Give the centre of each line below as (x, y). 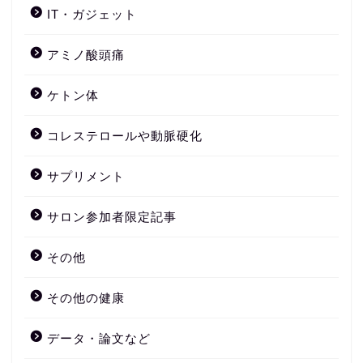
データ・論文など (99, 339)
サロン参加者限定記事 (112, 217)
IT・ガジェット (92, 15)
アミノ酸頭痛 (86, 55)
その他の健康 (86, 298)
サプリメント (86, 177)
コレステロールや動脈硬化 (125, 136)
